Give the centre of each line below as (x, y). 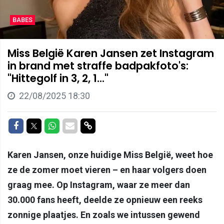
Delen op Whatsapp (93, 125)
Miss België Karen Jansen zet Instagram (111, 53)
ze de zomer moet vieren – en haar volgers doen (107, 169)
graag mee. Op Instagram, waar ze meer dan (99, 184)
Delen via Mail (101, 125)
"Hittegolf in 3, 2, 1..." (58, 78)
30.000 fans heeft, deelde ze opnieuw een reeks (105, 199)
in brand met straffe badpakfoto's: (98, 65)
